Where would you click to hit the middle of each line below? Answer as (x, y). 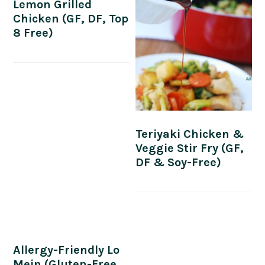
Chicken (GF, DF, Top (71, 19)
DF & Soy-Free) (179, 162)
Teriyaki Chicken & (190, 134)
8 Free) (33, 33)
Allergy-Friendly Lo (67, 250)
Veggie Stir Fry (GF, (190, 148)
